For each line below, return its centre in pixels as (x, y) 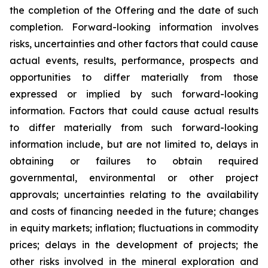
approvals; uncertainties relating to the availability (134, 194)
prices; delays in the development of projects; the (134, 245)
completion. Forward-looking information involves (134, 27)
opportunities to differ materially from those (134, 77)
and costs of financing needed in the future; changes (134, 211)
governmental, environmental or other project (134, 178)
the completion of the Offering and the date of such (134, 10)
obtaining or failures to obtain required (134, 161)
